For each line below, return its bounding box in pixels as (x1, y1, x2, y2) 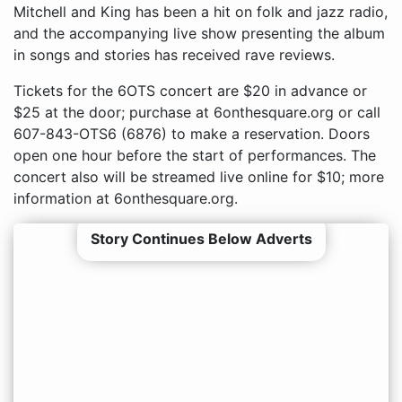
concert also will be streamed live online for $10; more (13, 167, 384, 186)
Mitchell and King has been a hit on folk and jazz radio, (13, 2, 388, 21)
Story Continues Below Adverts (90, 229, 312, 248)
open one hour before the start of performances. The (13, 145, 376, 164)
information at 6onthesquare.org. (13, 188, 238, 207)
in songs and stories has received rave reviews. (13, 45, 335, 64)
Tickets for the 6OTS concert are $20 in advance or (13, 81, 367, 100)
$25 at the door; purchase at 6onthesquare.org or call (13, 102, 380, 121)
